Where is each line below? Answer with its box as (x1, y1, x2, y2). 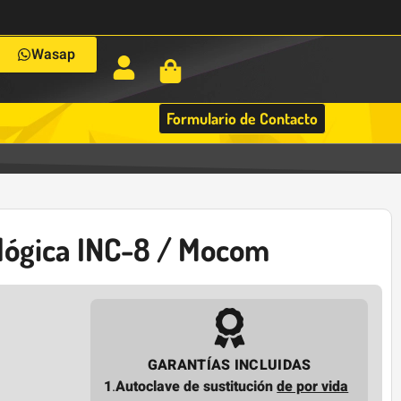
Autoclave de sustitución (115, 375, 277, 397)
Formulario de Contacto (166, 108, 319, 128)
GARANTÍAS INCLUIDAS (147, 354, 311, 376)
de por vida (277, 375, 349, 397)
